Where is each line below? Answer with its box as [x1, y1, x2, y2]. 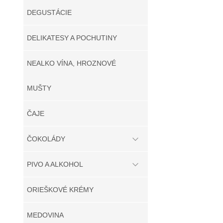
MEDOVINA [27, 211, 64, 219]
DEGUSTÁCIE [27, 8, 72, 16]
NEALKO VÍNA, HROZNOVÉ [27, 59, 116, 67]
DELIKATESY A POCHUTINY [27, 34, 117, 42]
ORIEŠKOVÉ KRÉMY [27, 186, 94, 194]
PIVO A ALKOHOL [27, 160, 83, 168]
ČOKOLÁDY [27, 135, 65, 143]
